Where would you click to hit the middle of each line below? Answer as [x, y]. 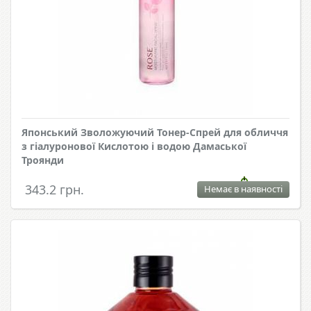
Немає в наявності [243, 189]
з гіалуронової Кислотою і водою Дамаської [134, 146]
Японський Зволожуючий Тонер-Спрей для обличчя [155, 133]
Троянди [43, 160]
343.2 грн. [54, 190]
